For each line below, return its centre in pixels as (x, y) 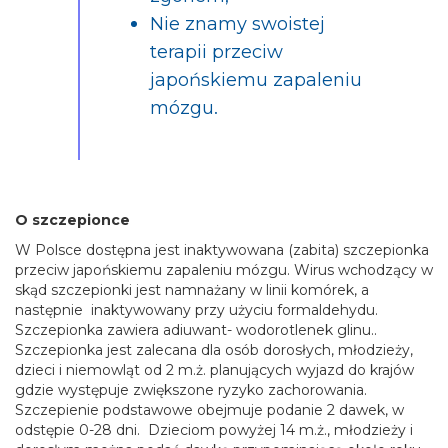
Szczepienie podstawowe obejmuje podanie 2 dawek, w (209, 410)
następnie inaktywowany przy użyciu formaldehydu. (196, 310)
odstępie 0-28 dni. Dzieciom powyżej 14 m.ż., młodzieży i (214, 430)
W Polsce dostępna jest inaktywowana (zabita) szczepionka (222, 250)
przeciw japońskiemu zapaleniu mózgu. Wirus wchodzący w (224, 270)
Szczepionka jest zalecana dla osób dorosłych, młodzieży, (214, 350)
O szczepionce (72, 220)
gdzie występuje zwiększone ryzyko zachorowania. (191, 390)
